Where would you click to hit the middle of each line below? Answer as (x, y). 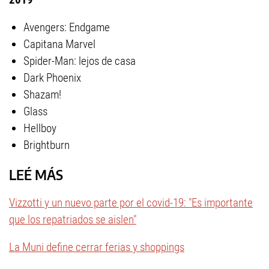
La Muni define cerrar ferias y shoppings (97, 247)
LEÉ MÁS (36, 174)
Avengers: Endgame (67, 27)
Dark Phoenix (52, 78)
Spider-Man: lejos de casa (80, 61)
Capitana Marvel (59, 44)
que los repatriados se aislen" (73, 220)
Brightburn (47, 145)
